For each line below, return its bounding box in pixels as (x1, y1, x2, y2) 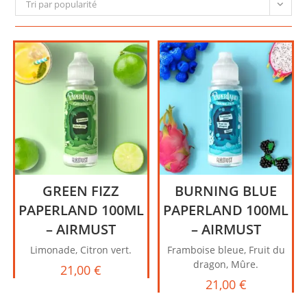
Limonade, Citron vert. (30, 243, 132, 257)
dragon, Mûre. (193, 258, 259, 271)
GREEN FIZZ (42, 182, 120, 201)
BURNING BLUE (175, 182, 278, 201)
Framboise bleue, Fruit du (167, 243, 285, 257)
